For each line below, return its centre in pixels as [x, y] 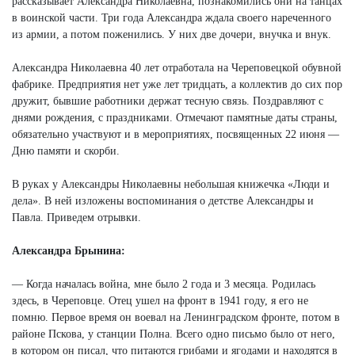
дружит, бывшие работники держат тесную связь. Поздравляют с [168, 101]
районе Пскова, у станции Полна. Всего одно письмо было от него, [174, 334]
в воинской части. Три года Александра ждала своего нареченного [172, 17]
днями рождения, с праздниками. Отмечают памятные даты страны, [175, 117]
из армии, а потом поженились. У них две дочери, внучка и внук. [172, 34]
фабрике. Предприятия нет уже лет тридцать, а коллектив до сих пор [177, 84]
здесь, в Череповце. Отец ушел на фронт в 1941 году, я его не [160, 300]
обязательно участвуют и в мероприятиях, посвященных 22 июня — [176, 134]
